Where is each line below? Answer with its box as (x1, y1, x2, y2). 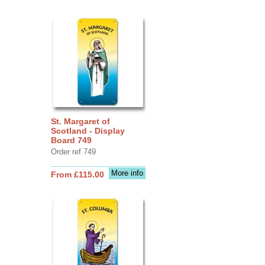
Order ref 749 (50, 147, 96, 156)
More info (111, 168, 143, 177)
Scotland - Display (50, 125, 125, 135)
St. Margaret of (50, 116, 110, 126)
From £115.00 (50, 169, 104, 179)
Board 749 (50, 135, 92, 145)
